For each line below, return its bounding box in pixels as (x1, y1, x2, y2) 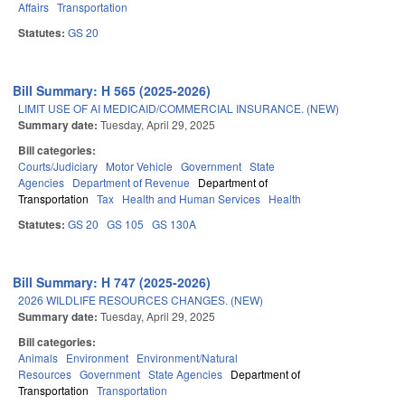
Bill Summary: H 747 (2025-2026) (13, 273, 212, 292)
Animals (18, 350, 58, 366)
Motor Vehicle (106, 158, 173, 174)
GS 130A (152, 216, 196, 232)
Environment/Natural (137, 350, 238, 366)
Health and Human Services (122, 191, 260, 207)
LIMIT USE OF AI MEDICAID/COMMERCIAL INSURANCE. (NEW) (18, 100, 339, 117)
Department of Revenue (72, 174, 190, 191)
